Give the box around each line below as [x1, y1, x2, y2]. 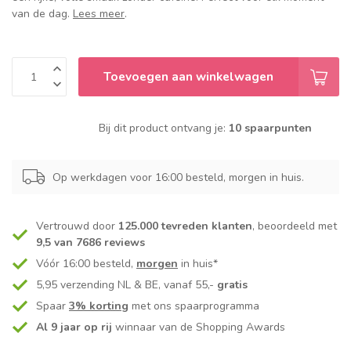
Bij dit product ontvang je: [99, 121, 229, 136]
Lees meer [73, 6, 125, 22]
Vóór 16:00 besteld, [36, 256, 136, 272]
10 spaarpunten [229, 121, 312, 136]
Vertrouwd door [36, 219, 118, 234]
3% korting [69, 299, 128, 314]
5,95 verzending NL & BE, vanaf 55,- [36, 277, 217, 293]
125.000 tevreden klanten [118, 219, 252, 234]
